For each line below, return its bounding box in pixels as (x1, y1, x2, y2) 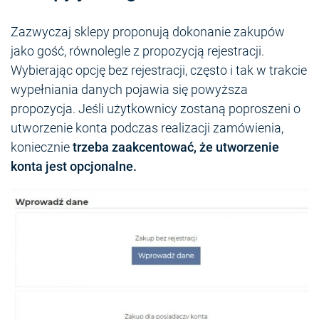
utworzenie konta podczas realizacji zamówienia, (11, 120, 283, 136)
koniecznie (11, 140, 73, 155)
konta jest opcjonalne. (11, 159, 137, 174)
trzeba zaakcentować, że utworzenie (73, 140, 279, 155)
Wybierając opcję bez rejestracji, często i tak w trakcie (11, 63, 307, 78)
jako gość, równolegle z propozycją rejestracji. (11, 43, 264, 59)
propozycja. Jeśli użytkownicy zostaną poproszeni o (11, 101, 300, 117)
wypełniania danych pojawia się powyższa (11, 82, 248, 98)
